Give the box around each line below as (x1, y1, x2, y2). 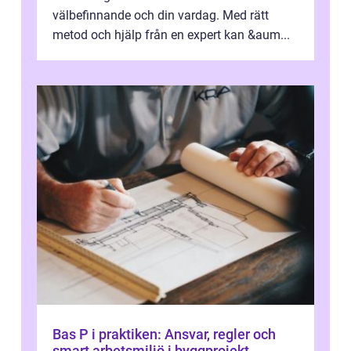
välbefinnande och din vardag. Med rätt (52, 8, 269, 24)
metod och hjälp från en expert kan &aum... (52, 27, 290, 43)
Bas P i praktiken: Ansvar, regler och (52, 326, 276, 343)
